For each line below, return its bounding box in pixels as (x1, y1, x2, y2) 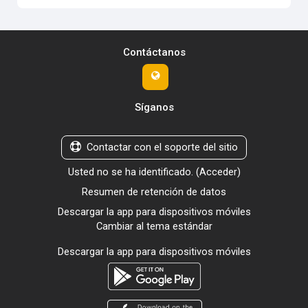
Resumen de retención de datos (82, 185, 226, 198)
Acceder (199, 165, 237, 178)
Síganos (134, 100, 174, 113)
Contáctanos (122, 45, 186, 58)
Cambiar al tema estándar (96, 219, 212, 232)
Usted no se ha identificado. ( (67, 165, 199, 178)
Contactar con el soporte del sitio (87, 140, 238, 153)
